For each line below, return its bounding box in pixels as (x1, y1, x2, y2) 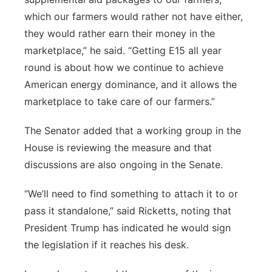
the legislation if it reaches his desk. (24, 239, 189, 251)
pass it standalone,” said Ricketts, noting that (24, 205, 231, 217)
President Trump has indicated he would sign (24, 222, 231, 234)
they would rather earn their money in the (24, 27, 215, 39)
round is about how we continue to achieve (24, 61, 223, 73)
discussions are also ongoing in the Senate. (24, 158, 223, 171)
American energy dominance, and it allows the (24, 78, 237, 90)
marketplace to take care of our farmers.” (24, 95, 215, 107)
